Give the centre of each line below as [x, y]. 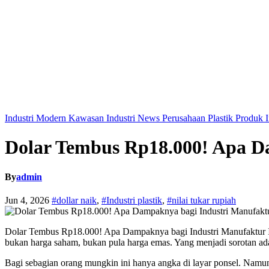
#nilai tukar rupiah [201, 201]
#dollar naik [74, 201]
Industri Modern [37, 118]
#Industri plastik [132, 201]
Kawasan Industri [103, 118]
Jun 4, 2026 [28, 201]
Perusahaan [185, 118]
